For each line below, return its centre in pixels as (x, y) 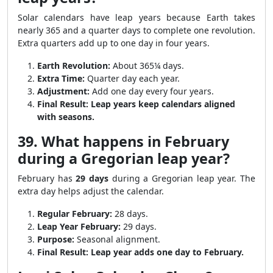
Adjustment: (63, 91)
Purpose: (56, 239)
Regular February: (75, 214)
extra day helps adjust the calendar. (91, 191)
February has (47, 178)
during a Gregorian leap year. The (182, 178)
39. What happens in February (123, 141)
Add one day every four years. (152, 91)
